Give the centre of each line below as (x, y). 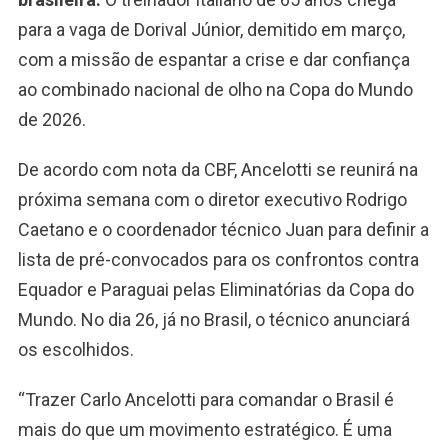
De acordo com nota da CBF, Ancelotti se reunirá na (217, 170)
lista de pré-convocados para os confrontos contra (218, 260)
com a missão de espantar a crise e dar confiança (213, 60)
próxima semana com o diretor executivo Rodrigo (212, 200)
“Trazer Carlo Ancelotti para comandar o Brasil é (205, 400)
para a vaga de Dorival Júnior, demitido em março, (211, 30)
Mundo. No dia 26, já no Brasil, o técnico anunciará (213, 320)
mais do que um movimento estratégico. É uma (204, 430)
